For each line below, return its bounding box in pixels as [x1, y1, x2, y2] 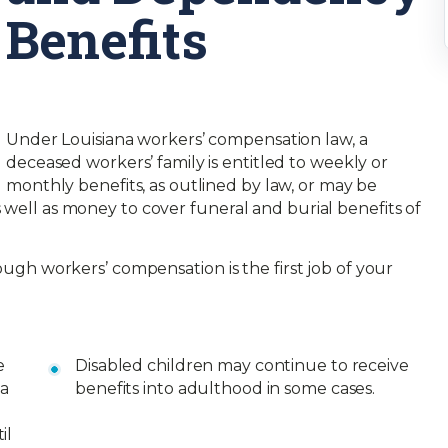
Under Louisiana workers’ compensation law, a [6, 130, 368, 149]
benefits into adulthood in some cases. [75, 379, 376, 398]
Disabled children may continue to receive [75, 356, 409, 375]
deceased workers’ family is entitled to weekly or [6, 153, 389, 172]
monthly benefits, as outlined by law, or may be [6, 176, 378, 195]
